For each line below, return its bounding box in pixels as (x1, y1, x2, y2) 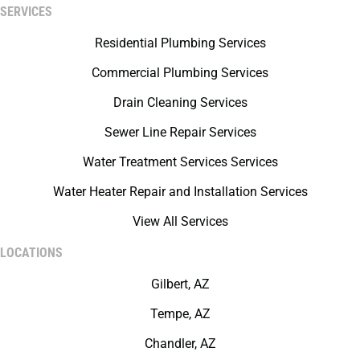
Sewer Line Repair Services (104, 125, 256, 141)
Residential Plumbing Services (94, 35, 266, 51)
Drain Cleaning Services (112, 95, 247, 111)
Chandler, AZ (144, 336, 216, 352)
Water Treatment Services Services (82, 154, 278, 170)
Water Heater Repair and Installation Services (52, 184, 308, 200)
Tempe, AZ (149, 306, 211, 322)
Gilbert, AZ (150, 276, 210, 292)
